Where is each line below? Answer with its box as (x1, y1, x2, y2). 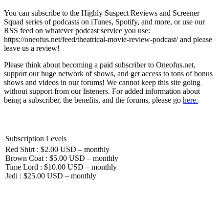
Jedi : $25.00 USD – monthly (5, 171, 96, 180)
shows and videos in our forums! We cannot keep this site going (4, 78, 200, 87)
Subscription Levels (5, 134, 66, 143)
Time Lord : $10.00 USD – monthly (5, 162, 117, 171)
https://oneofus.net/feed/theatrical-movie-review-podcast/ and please (4, 35, 212, 44)
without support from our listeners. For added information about (4, 87, 200, 95)
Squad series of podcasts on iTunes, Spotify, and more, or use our (4, 17, 205, 26)
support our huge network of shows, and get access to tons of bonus (4, 69, 213, 78)
